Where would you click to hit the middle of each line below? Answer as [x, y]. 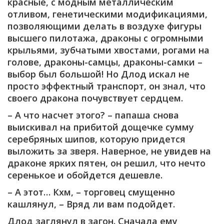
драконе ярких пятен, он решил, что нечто [106, 163]
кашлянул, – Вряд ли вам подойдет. [91, 204]
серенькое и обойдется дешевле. [85, 175]
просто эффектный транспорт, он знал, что [106, 86]
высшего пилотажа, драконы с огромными [105, 38]
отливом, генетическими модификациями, [107, 14]
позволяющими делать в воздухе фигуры [104, 26]
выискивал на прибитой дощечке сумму [101, 127]
